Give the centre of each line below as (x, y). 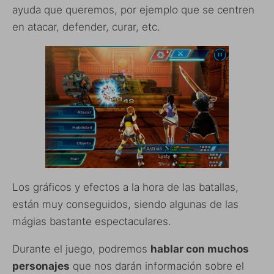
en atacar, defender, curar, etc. (86, 27)
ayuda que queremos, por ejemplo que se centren (133, 9)
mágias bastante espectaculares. (92, 221)
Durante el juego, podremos (81, 249)
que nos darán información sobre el (157, 266)
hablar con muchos (200, 249)
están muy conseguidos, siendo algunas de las (125, 204)
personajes (41, 266)
